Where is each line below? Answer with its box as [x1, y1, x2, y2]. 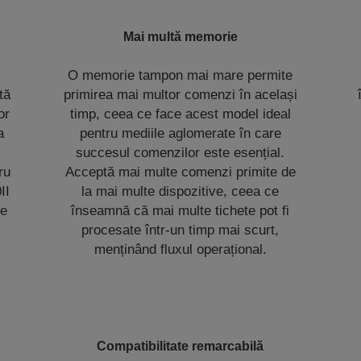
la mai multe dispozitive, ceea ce [81, 183, 280, 199]
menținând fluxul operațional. [93, 241, 267, 257]
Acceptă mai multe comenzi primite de [64, 164, 296, 180]
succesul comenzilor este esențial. [76, 144, 285, 160]
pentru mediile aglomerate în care [79, 125, 281, 141]
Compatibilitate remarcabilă [97, 338, 264, 353]
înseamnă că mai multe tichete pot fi [71, 202, 290, 218]
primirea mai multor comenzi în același [63, 86, 297, 102]
